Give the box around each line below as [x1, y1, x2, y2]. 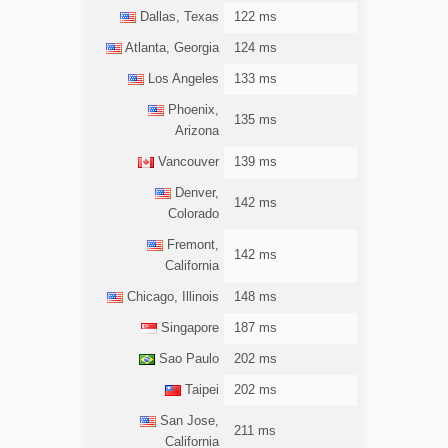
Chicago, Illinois [122, 290, 219, 305]
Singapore [156, 321, 219, 336]
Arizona [174, 124, 219, 139]
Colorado [167, 207, 219, 222]
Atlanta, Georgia [121, 41, 219, 56]
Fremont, [162, 238, 219, 253]
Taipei [180, 383, 219, 398]
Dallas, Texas [135, 10, 219, 25]
